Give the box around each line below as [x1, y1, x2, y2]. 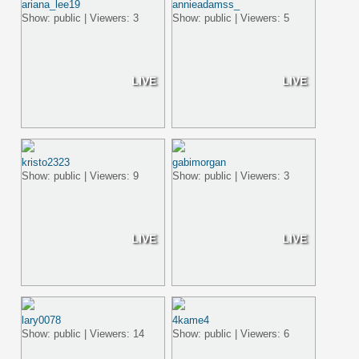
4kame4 [172, 314, 210, 326]
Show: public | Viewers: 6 [172, 328, 290, 340]
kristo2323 [22, 156, 71, 168]
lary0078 [22, 314, 62, 326]
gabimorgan [172, 156, 227, 168]
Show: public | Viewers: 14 [22, 328, 145, 340]
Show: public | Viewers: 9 [22, 170, 139, 182]
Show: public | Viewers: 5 [172, 12, 290, 24]
